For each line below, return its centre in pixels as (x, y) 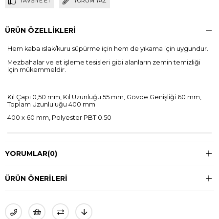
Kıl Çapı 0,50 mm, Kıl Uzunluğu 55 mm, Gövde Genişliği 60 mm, (104, 97)
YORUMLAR (26, 154)
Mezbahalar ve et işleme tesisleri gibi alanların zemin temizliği (104, 63)
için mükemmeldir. (37, 70)
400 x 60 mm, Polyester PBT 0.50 (59, 118)
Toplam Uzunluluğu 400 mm (51, 104)
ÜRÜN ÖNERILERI (36, 179)
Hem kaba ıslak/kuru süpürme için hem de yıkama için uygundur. (108, 49)
